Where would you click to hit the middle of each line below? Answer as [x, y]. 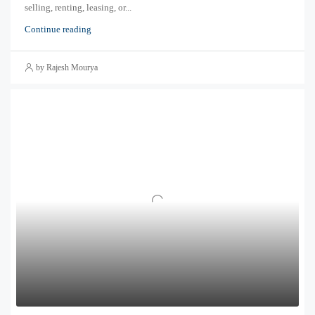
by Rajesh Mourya [67, 67]
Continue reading [58, 29]
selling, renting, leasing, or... [78, 7]
